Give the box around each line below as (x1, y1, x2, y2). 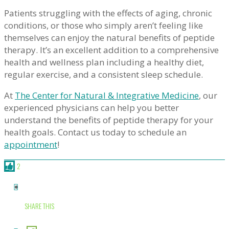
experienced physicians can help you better (4, 102, 179, 114)
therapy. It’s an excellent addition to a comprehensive (4, 44, 219, 56)
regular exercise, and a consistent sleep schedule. (4, 68, 205, 81)
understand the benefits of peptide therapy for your (4, 114, 213, 126)
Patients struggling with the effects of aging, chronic (4, 7, 212, 19)
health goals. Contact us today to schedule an (4, 126, 187, 139)
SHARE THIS (25, 200, 54, 212)
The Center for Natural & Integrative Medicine (15, 89, 199, 102)
